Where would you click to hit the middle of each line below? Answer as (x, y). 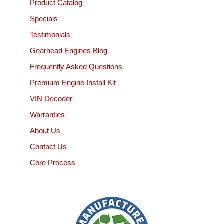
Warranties (47, 114)
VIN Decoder (51, 98)
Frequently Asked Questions (76, 66)
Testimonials (50, 34)
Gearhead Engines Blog (69, 50)
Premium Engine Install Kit (73, 82)
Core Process (53, 162)
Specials (44, 18)
